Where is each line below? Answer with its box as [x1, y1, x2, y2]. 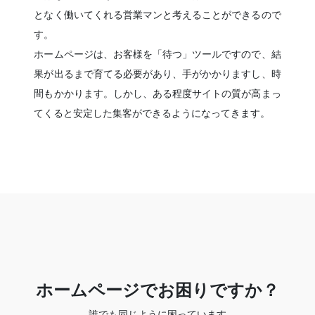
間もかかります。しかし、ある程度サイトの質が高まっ [34, 88, 281, 100]
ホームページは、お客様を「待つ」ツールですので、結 [34, 49, 281, 60]
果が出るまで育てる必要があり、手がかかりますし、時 [34, 68, 281, 80]
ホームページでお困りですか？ [36, 281, 279, 300]
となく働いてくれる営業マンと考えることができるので [34, 9, 281, 21]
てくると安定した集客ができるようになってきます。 [34, 108, 271, 120]
